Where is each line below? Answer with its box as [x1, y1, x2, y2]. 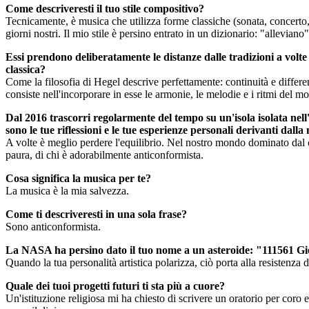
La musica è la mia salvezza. [6, 184, 129, 197]
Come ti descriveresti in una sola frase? [6, 208, 187, 220]
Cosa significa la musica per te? [6, 172, 151, 184]
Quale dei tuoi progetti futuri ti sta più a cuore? [6, 279, 225, 292]
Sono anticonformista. [6, 220, 101, 232]
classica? [6, 63, 46, 75]
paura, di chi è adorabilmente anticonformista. [6, 148, 203, 161]
